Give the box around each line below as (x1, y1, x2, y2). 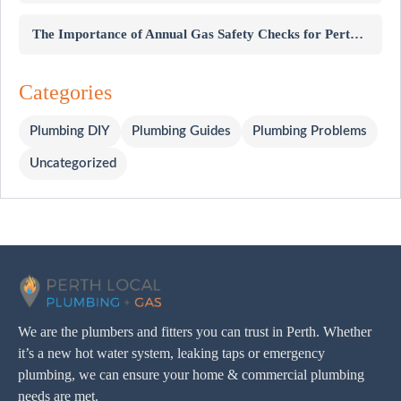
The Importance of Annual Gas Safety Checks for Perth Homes (350, 26, 363, 41)
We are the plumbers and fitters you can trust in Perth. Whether (18, 324, 371, 339)
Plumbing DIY (30, 124, 110, 138)
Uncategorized (30, 156, 116, 170)
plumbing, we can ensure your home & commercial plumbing (18, 367, 364, 382)
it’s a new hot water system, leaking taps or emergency (18, 346, 325, 361)
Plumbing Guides (132, 124, 231, 138)
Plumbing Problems (252, 124, 367, 138)
